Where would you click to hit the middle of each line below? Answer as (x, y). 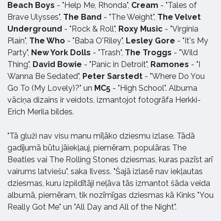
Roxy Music (141, 29)
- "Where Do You (174, 76)
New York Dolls (61, 53)
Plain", (18, 41)
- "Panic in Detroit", (115, 65)
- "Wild (185, 53)
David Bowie (57, 65)
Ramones (170, 65)
